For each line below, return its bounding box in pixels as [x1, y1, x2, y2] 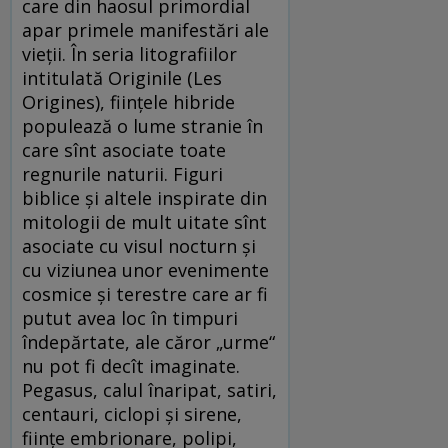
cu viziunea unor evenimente [22, 257, 269, 282]
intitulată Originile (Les [22, 65, 222, 90]
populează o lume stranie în [22, 113, 263, 138]
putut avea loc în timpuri [22, 305, 238, 330]
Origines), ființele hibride [22, 89, 235, 114]
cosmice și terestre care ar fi [22, 281, 268, 306]
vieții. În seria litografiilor [22, 41, 237, 66]
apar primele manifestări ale [22, 17, 269, 42]
